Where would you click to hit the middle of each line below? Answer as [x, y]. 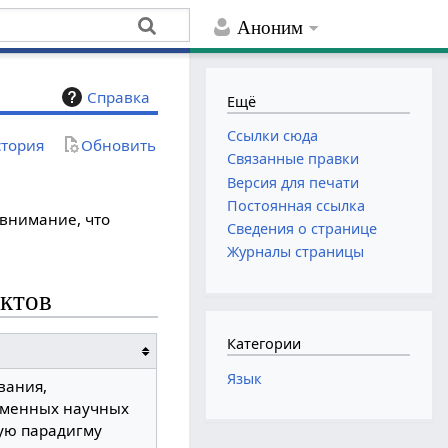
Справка [119, 97]
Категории [264, 344]
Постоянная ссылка [296, 205]
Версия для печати [293, 182]
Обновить [119, 144]
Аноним [270, 28]
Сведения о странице [302, 228]
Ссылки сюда [273, 136]
